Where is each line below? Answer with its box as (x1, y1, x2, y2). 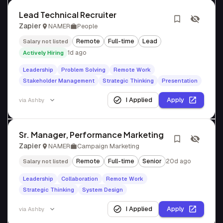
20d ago (166, 157, 191, 165)
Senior (142, 157, 162, 165)
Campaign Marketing (77, 142, 139, 150)
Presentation (162, 77, 198, 84)
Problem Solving (61, 66, 106, 73)
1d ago (68, 49, 86, 57)
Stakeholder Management (23, 77, 95, 84)
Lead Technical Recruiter (19, 9, 116, 20)
